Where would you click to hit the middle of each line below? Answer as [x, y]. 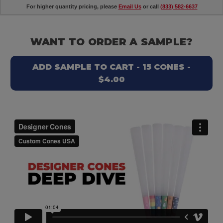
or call [151, 7]
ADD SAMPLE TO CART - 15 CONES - [111, 67]
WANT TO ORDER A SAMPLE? [111, 42]
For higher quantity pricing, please [72, 7]
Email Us [130, 7]
